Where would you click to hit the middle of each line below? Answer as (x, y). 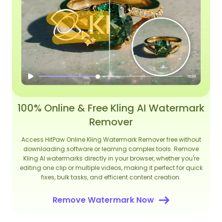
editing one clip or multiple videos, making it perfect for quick (111, 168)
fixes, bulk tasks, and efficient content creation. (111, 177)
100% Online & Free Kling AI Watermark (111, 108)
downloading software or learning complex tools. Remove (111, 149)
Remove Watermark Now (103, 200)
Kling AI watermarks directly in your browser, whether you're (111, 159)
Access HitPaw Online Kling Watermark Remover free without (111, 140)
